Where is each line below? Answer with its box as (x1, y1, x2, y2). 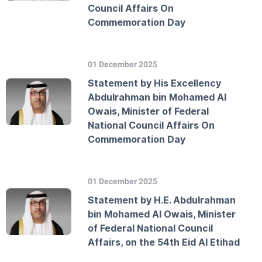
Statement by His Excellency (88, 77, 221, 89)
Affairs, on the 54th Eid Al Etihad (88, 236, 240, 248)
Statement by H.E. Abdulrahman (88, 194, 236, 206)
